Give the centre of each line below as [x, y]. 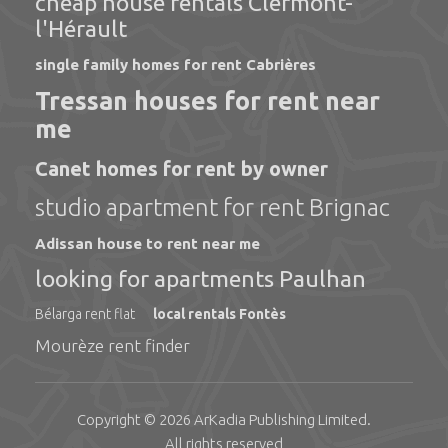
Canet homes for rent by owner [181, 168]
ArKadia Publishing [254, 419]
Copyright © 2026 [135, 419]
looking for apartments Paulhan [200, 278]
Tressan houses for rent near [207, 101]
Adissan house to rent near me [147, 243]
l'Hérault [81, 28]
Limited [341, 419]
